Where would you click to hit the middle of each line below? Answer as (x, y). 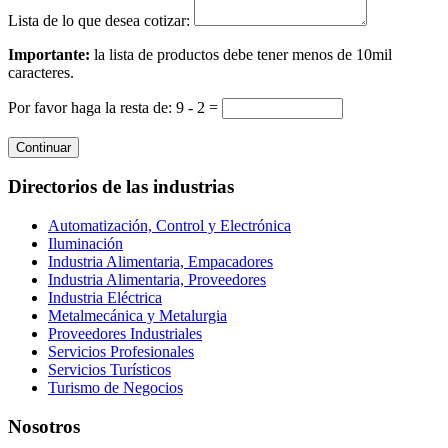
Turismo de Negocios (115, 387)
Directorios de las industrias (121, 187)
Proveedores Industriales (125, 333)
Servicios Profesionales (121, 351)
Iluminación (85, 243)
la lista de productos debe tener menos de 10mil (241, 54)
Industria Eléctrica (105, 297)
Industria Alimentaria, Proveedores (157, 279)
